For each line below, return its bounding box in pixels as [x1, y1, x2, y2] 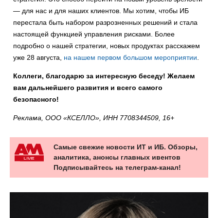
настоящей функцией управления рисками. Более [13, 30, 175, 38]
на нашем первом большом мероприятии [64, 54, 197, 62]
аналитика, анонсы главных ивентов [54, 153, 181, 162]
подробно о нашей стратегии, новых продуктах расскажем [13, 42, 200, 50]
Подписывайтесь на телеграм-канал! [54, 163, 181, 172]
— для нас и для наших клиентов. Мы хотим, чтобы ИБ [13, 7, 189, 15]
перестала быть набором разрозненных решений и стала [13, 18, 198, 27]
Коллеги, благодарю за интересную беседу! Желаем [13, 72, 195, 80]
